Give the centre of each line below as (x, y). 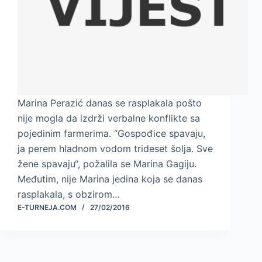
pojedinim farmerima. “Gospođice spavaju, (111, 134)
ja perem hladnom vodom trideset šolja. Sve (115, 149)
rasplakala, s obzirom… (69, 194)
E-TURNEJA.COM (47, 208)
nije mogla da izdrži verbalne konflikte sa (109, 118)
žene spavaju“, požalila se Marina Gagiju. (107, 164)
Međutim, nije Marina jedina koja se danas (110, 179)
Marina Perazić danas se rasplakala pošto (110, 103)
